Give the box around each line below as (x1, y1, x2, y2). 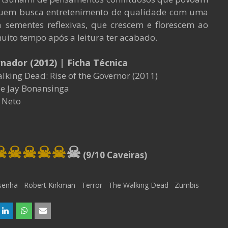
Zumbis (175, 180, 199, 190)
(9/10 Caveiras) (81, 149, 147, 161)
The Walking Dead (108, 180, 168, 190)
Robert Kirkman (24, 180, 75, 190)
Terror (81, 180, 102, 190)
